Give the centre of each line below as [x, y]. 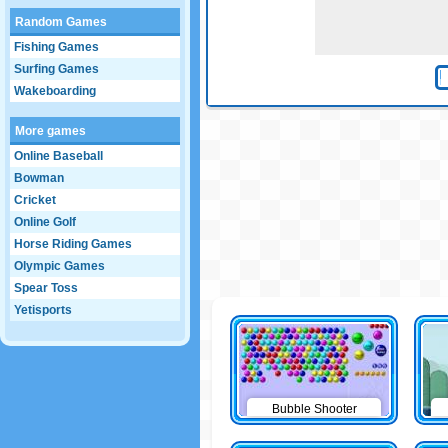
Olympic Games [59, 266]
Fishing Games [56, 47]
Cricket [35, 200]
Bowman [39, 178]
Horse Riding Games [73, 244]
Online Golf [45, 222]
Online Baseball [58, 156]
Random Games [61, 22]
